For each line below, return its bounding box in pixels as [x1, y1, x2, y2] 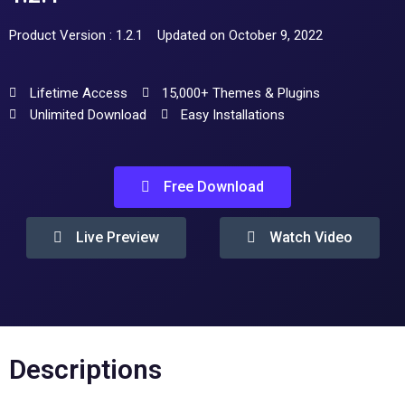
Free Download [164, 178, 264, 196]
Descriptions [9, 353, 162, 386]
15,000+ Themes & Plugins [162, 85, 320, 102]
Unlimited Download [29, 107, 146, 124]
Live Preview [75, 229, 159, 247]
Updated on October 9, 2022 [157, 27, 323, 44]
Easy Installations [181, 107, 285, 124]
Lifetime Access [29, 85, 127, 102]
